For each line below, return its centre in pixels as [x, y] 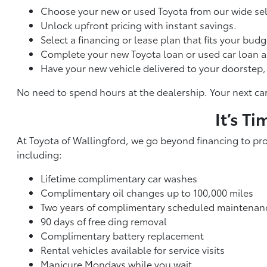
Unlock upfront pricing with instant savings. [139, 25]
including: [40, 154]
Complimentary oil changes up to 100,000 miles [147, 192]
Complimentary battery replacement [122, 235]
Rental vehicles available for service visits [133, 249]
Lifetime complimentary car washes [119, 178]
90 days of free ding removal [104, 221]
